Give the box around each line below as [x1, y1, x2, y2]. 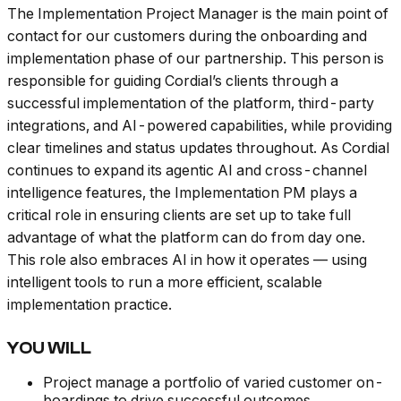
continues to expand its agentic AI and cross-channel [7, 161, 367, 180]
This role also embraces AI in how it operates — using [7, 251, 367, 269]
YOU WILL [7, 338, 91, 359]
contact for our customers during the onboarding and [7, 27, 367, 46]
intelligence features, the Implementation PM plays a [7, 183, 357, 202]
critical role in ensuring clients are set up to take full [7, 206, 351, 225]
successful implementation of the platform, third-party [7, 94, 374, 113]
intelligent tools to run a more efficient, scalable [7, 273, 322, 292]
